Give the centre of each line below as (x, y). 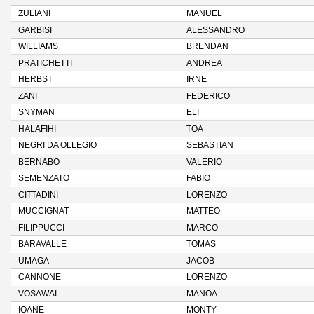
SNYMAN (36, 112)
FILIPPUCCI (41, 228)
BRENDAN (207, 46)
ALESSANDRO (216, 30)
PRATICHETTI (45, 63)
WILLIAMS (38, 46)
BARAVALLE (42, 244)
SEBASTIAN (210, 145)
